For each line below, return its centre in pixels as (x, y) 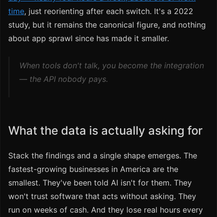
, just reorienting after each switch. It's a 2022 (109, 11)
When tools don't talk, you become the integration (112, 66)
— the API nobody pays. (64, 79)
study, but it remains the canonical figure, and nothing (107, 25)
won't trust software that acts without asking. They (102, 196)
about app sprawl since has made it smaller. (89, 39)
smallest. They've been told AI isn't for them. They (100, 183)
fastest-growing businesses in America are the (93, 169)
